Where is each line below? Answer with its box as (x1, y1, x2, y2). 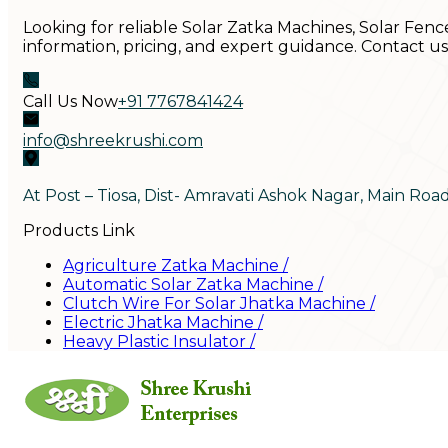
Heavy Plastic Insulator (63, 331, 246, 351)
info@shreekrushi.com (23, 130, 203, 150)
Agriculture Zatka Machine (63, 255, 279, 275)
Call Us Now (23, 91, 118, 111)
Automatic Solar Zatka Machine (63, 274, 314, 294)
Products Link (23, 220, 135, 240)
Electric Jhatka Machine (63, 312, 254, 332)
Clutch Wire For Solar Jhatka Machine (63, 293, 366, 313)
